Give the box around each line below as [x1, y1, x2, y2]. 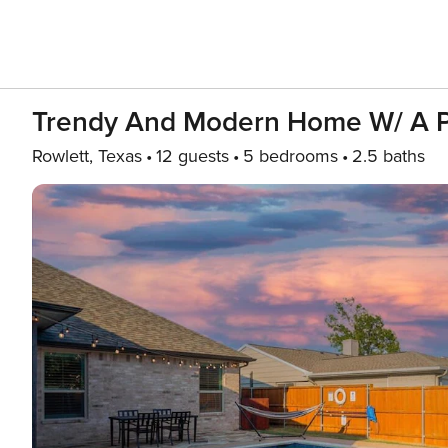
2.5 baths [352, 145, 425, 167]
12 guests [156, 145, 229, 167]
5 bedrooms [243, 145, 338, 167]
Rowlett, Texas [32, 145, 142, 167]
